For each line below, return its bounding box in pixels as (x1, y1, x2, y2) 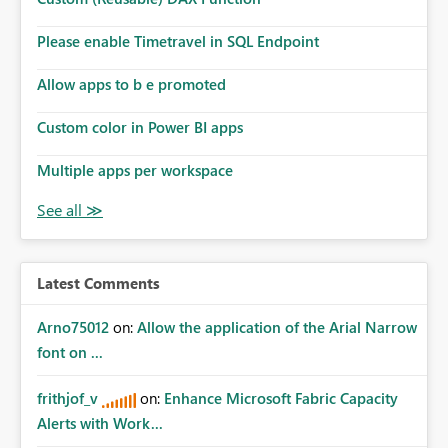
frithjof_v (37, 388, 98, 409)
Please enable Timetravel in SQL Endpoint (37, 31, 319, 52)
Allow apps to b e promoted (37, 74, 226, 95)
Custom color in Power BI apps (37, 117, 243, 138)
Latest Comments (37, 273, 160, 294)
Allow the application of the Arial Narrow (137, 317, 417, 338)
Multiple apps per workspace (37, 160, 233, 181)
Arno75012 (37, 317, 109, 338)
